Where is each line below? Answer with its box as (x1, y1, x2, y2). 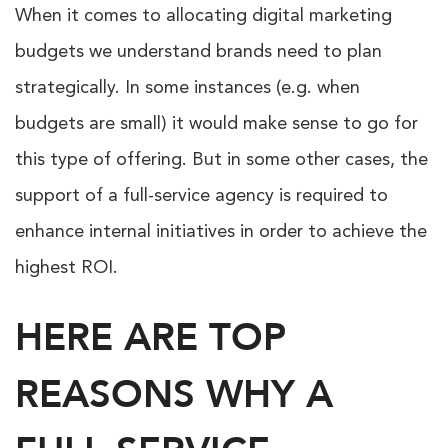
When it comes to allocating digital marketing (15, 7, 392, 26)
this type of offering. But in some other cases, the (15, 151, 428, 170)
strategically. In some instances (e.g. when (15, 79, 360, 98)
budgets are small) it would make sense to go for (15, 115, 418, 134)
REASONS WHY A (15, 369, 333, 422)
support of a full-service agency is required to (15, 187, 388, 206)
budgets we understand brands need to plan (15, 43, 382, 62)
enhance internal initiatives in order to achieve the (15, 223, 427, 242)
